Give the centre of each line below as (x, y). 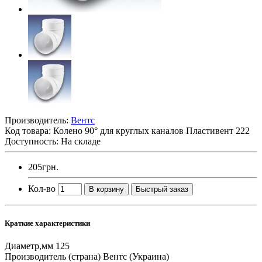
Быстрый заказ (162, 189)
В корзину (106, 189)
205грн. (43, 167)
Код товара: (29, 130)
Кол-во (42, 188)
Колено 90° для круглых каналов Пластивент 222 (151, 130)
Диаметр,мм (29, 246)
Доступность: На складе (53, 141)
